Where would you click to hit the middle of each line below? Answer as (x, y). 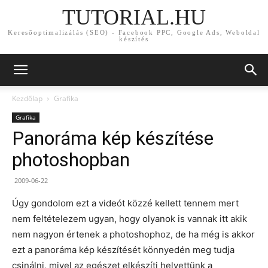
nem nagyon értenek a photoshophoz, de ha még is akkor (133, 234)
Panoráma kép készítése (113, 138)
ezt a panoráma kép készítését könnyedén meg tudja (123, 250)
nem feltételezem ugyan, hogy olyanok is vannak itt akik (130, 219)
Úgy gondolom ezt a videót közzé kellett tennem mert (125, 203)
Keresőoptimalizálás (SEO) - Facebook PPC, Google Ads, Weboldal (134, 33)
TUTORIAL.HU (134, 18)
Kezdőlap (27, 98)
